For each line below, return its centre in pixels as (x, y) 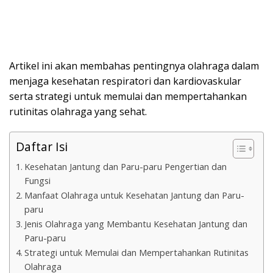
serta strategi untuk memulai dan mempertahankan (128, 97)
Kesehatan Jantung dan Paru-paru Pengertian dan (125, 167)
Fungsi (37, 181)
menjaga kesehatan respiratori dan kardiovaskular (125, 81)
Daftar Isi (42, 147)
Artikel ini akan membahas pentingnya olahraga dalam (134, 66)
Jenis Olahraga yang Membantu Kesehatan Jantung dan (136, 224)
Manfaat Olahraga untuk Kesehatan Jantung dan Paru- (134, 196)
